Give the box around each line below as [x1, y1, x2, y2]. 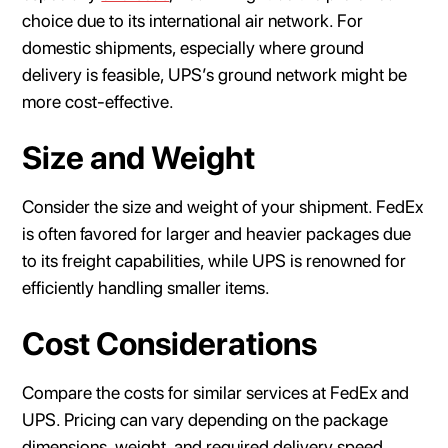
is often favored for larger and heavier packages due [22, 222, 412, 244]
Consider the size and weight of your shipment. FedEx [22, 195, 424, 217]
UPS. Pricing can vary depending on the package [22, 408, 389, 430]
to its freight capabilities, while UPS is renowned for [22, 249, 407, 271]
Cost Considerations [22, 324, 318, 363]
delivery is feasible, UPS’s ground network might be [22, 63, 408, 85]
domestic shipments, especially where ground [22, 36, 365, 58]
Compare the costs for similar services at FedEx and [22, 381, 410, 403]
